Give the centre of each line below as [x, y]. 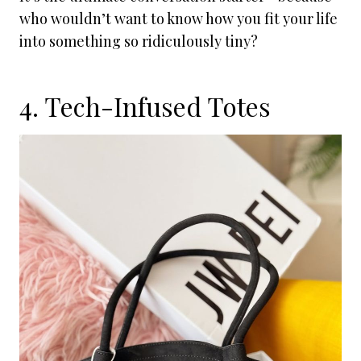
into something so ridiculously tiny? [139, 41]
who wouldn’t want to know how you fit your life [178, 19]
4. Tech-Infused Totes [145, 106]
